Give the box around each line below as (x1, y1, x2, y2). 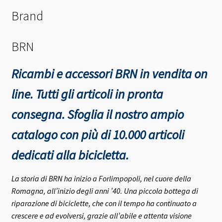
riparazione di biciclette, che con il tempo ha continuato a (11, 198, 197, 209)
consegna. (11, 107, 67, 123)
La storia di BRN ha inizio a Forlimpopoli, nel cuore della (11, 173, 191, 184)
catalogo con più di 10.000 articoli (11, 127, 184, 143)
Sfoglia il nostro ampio (67, 107, 184, 123)
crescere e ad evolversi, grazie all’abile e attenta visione (11, 211, 192, 221)
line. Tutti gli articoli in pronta (11, 86, 163, 103)
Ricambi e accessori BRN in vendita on (11, 66, 208, 82)
